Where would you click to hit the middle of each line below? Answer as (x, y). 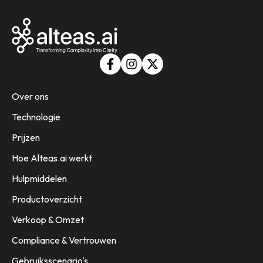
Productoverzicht (47, 199)
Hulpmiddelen (39, 179)
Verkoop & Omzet (48, 220)
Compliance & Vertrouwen (64, 240)
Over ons (30, 97)
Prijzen (26, 138)
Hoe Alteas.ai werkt (52, 158)
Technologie (36, 117)
